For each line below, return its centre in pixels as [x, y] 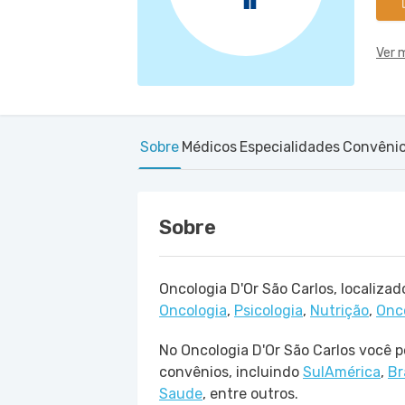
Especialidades [290, 147]
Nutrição [339, 311]
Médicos [209, 147]
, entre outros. [250, 394]
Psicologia [268, 311]
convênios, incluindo [231, 372]
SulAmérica [342, 372]
